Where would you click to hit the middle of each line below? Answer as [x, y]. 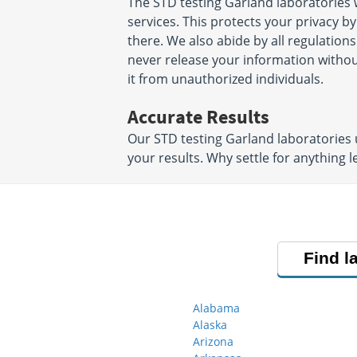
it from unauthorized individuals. [226, 79]
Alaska [210, 325]
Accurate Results [198, 117]
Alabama [216, 308]
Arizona [213, 341]
